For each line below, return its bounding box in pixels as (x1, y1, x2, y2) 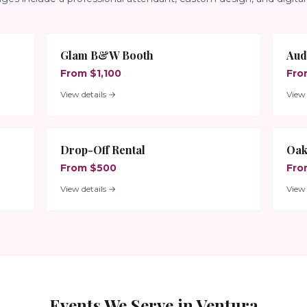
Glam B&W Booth (60, 48, 153, 63)
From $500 (60, 162, 116, 175)
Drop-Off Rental (60, 143, 145, 158)
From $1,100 (60, 67, 121, 80)
